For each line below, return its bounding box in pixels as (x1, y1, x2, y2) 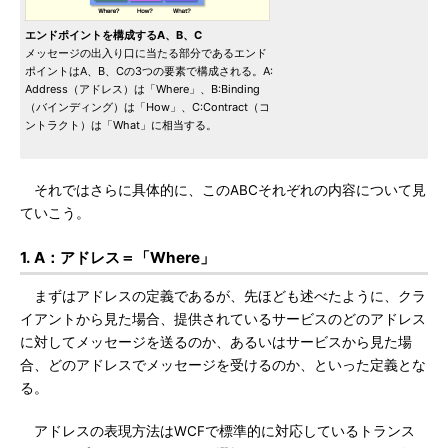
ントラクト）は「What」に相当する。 (25, 118, 217, 132)
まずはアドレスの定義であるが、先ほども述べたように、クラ (20, 288, 426, 304)
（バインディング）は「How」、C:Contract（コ (25, 100, 270, 114)
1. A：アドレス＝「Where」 (20, 248, 215, 267)
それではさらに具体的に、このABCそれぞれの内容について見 (20, 182, 426, 198)
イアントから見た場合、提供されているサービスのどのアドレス (20, 311, 426, 327)
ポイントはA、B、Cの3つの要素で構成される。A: (25, 64, 273, 78)
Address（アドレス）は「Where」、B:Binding (25, 82, 260, 96)
